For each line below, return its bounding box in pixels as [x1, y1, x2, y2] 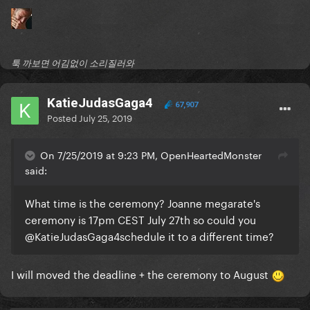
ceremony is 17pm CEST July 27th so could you [25, 210, 256, 228]
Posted [47, 110, 79, 125]
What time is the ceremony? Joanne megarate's [25, 194, 260, 211]
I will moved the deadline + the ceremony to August [11, 265, 271, 282]
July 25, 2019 [79, 110, 132, 125]
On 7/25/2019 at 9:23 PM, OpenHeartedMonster [40, 147, 262, 163]
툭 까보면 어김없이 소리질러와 [11, 57, 134, 69]
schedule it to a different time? [120, 227, 274, 244]
